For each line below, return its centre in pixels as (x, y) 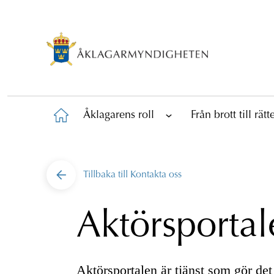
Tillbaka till (107, 175)
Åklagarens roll (119, 115)
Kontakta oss (156, 175)
